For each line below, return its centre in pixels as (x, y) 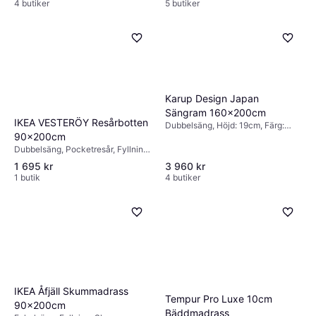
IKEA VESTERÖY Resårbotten (81, 122)
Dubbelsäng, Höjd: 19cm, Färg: (225, 126)
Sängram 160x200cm (215, 113)
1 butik (27, 177)
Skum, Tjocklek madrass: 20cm (76, 160)
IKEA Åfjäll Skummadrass (71, 291)
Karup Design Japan (212, 99)
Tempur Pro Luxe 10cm (219, 299)
